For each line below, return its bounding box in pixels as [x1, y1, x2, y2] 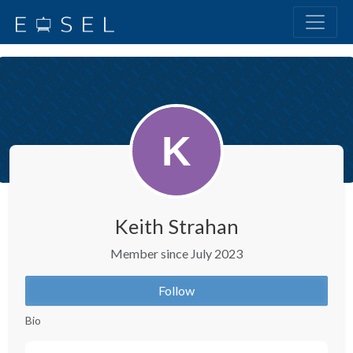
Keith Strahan [114, 214, 239, 238]
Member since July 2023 [110, 246, 243, 261]
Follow [158, 283, 195, 298]
